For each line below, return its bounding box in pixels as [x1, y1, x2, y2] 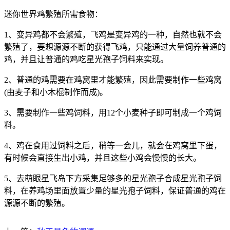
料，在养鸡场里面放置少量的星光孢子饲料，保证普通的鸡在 [4, 186, 226, 195]
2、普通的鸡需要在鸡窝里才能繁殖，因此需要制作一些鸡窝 [4, 75, 222, 84]
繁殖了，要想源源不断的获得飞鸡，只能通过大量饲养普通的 [4, 42, 226, 51]
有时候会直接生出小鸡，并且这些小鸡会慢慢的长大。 [4, 153, 201, 162]
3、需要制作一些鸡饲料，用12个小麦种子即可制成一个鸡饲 [4, 108, 222, 117]
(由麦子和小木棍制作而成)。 [4, 87, 108, 97]
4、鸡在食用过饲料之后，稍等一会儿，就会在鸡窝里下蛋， [4, 141, 222, 150]
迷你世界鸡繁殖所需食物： [4, 9, 103, 18]
